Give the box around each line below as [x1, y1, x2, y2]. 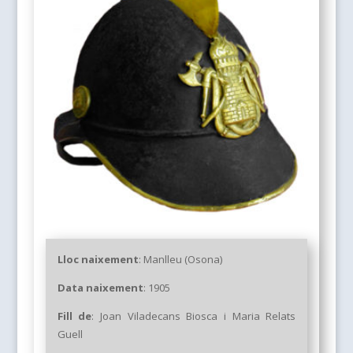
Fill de [57, 309, 92, 324]
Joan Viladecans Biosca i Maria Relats [99, 309, 296, 324]
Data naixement [57, 281, 143, 295]
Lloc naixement [57, 252, 139, 267]
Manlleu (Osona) [143, 252, 222, 267]
